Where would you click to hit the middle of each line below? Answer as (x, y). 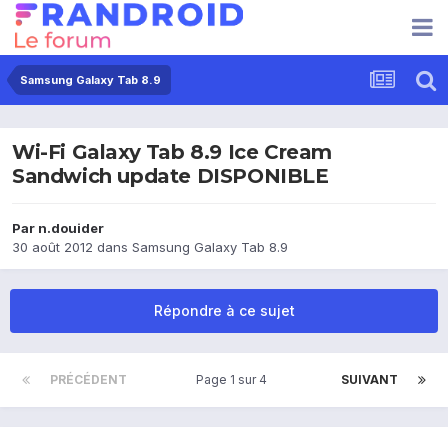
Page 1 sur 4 (234, 380)
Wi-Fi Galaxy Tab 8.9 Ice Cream (172, 152)
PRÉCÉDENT (88, 380)
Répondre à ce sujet (224, 311)
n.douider (71, 228)
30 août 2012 (52, 247)
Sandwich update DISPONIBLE (170, 176)
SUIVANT (369, 380)
